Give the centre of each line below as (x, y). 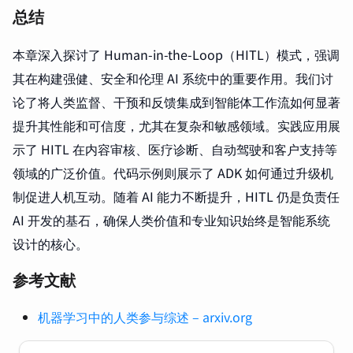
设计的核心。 (50, 243)
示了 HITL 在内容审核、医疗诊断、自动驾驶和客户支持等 (175, 149)
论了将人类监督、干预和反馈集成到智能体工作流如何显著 (176, 101)
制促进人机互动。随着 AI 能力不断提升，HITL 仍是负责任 (176, 196)
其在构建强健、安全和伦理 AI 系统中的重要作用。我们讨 (173, 78)
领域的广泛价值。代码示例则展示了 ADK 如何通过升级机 (173, 172)
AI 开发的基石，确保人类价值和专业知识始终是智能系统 (171, 219)
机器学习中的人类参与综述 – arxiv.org (145, 316)
